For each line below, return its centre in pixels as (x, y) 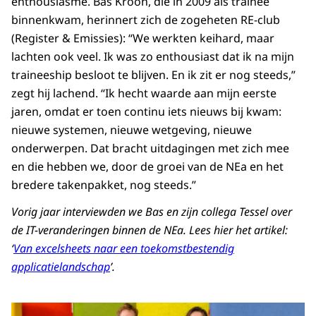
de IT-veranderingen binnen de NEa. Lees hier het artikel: (150, 230)
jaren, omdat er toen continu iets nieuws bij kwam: (146, 111)
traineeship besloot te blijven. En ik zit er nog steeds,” (153, 74)
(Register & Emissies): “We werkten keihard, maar (143, 38)
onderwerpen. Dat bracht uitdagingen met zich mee (150, 148)
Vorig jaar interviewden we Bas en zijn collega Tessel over (152, 211)
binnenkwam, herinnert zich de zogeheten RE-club (146, 19)
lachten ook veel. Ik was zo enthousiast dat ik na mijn (153, 56)
